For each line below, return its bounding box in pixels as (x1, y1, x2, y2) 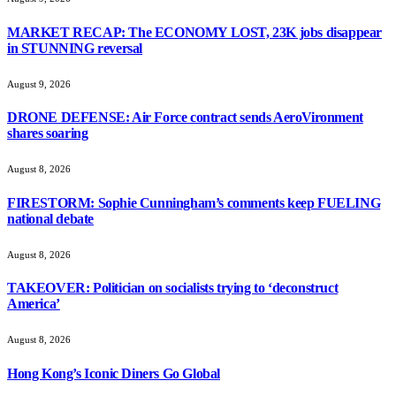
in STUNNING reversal (7, 40, 143, 56)
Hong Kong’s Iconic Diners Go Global (7, 365, 220, 381)
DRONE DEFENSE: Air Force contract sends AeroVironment (7, 110, 363, 126)
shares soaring (7, 126, 88, 141)
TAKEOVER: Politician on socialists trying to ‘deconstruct (7, 280, 339, 296)
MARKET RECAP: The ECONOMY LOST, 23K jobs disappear (7, 24, 383, 40)
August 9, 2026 (7, 78, 71, 89)
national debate (7, 210, 94, 226)
